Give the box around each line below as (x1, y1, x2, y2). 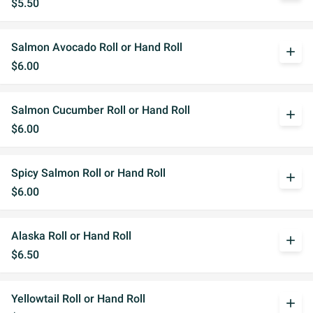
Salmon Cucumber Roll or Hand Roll (11, 103, 190, 117)
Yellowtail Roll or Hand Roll (11, 292, 145, 305)
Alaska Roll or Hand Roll (11, 229, 131, 242)
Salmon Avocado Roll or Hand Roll (11, 41, 182, 54)
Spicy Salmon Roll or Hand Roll (11, 166, 166, 180)
